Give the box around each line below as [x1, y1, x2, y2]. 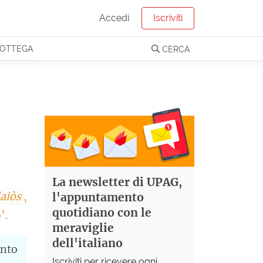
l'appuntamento [52, 190, 144, 205]
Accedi [99, 12, 130, 23]
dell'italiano [52, 236, 123, 251]
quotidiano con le [52, 205, 151, 220]
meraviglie [52, 221, 114, 235]
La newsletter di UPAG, [52, 175, 182, 190]
